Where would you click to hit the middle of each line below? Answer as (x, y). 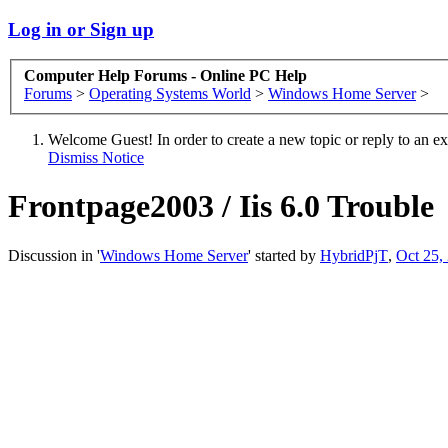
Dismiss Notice (96, 158)
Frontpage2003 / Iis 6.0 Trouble (221, 206)
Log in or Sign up (81, 29)
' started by (284, 255)
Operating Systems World (170, 94)
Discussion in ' (54, 255)
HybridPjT (354, 255)
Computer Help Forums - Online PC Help (165, 76)
